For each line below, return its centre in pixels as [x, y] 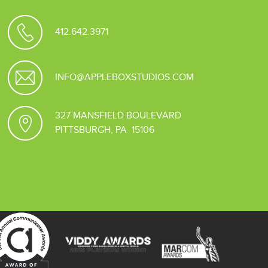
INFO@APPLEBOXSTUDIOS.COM [125, 77]
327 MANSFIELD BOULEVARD [118, 115]
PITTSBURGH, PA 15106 [105, 130]
